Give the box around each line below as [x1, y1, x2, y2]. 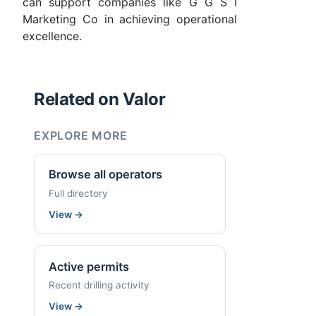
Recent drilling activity [49, 279, 150, 291]
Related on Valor [34, 88, 166, 109]
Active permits [49, 259, 129, 274]
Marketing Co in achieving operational [23, 11, 237, 26]
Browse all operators [49, 167, 162, 182]
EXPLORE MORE [34, 128, 128, 142]
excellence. [23, 28, 82, 43]
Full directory [49, 188, 108, 200]
